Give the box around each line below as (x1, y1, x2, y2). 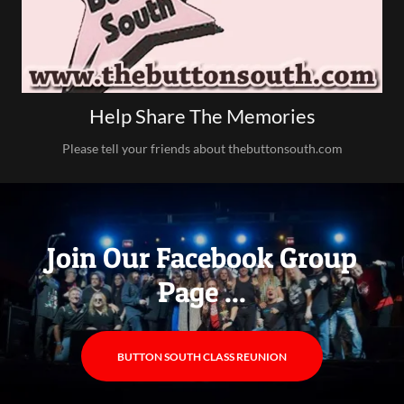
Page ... (158, 274, 246, 309)
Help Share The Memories (88, 104, 316, 128)
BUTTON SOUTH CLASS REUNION (117, 349, 287, 363)
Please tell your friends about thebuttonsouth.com (61, 141, 343, 156)
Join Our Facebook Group (47, 240, 357, 275)
